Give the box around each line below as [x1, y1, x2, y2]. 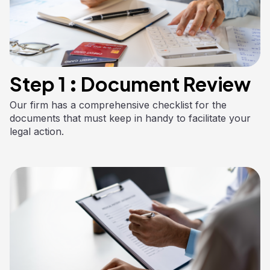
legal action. [10, 125, 64, 137]
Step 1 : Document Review [10, 71, 251, 96]
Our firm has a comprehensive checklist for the [10, 98, 227, 111]
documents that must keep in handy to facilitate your [10, 111, 251, 124]
